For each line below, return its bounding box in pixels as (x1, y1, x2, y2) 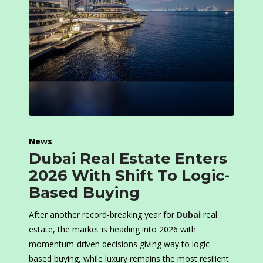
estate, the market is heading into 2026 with (29, 224, 196, 235)
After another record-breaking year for (29, 209, 177, 221)
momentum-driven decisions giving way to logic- (29, 238, 213, 250)
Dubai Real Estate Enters (29, 149, 227, 168)
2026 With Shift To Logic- (29, 166, 230, 186)
